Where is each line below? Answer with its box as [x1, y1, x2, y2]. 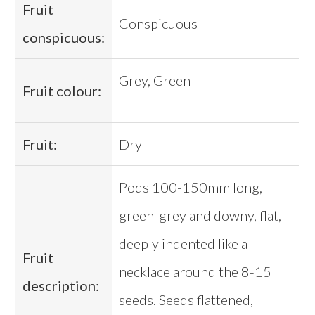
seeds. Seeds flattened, [119, 291, 254, 309]
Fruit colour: [22, 82, 102, 100]
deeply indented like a [119, 235, 248, 252]
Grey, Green [119, 72, 191, 89]
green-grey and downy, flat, [119, 207, 282, 224]
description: [22, 277, 100, 295]
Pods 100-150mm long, [119, 179, 263, 196]
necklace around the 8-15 [119, 263, 272, 281]
